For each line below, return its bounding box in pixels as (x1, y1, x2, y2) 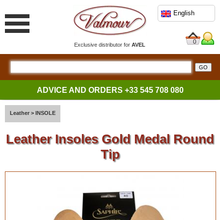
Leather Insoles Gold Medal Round (6, 132, 214, 146)
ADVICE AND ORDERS (36, 86, 125, 94)
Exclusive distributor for (74, 42, 132, 48)
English (173, 9, 195, 17)
